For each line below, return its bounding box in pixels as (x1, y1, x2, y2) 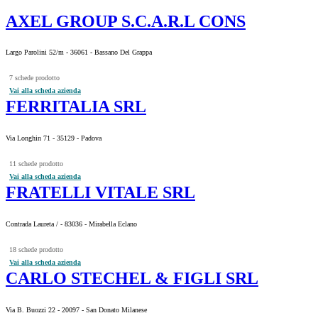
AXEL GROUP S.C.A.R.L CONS (6, 11, 246, 31)
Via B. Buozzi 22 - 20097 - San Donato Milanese (6, 305, 147, 314)
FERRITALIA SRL (6, 97, 146, 116)
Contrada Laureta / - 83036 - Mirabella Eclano (6, 220, 137, 229)
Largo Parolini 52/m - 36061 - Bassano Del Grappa (6, 48, 152, 57)
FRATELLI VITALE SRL (6, 183, 195, 202)
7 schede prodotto (9, 74, 60, 82)
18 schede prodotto (9, 246, 63, 254)
